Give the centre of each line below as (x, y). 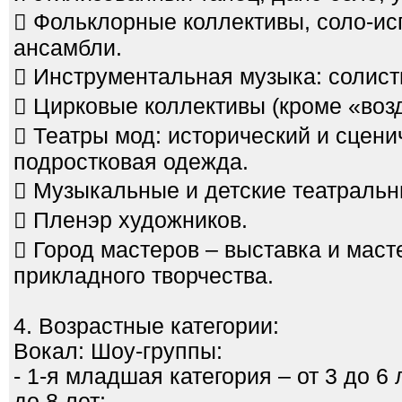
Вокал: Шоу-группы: (118, 351)
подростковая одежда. (131, 162)
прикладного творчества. (144, 276)
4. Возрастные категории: (146, 326)
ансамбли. (68, 48)
